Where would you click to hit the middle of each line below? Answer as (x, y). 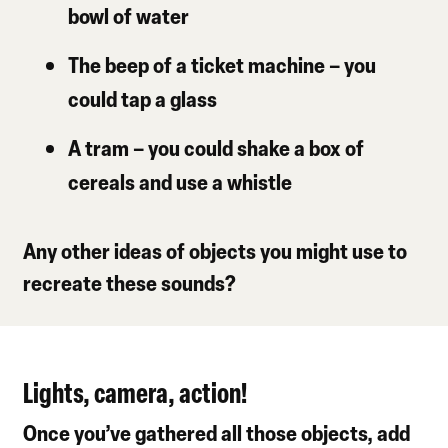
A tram (99, 148)
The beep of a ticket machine (197, 65)
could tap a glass (143, 99)
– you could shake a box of (247, 148)
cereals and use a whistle (180, 182)
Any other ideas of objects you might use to (215, 251)
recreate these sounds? (130, 283)
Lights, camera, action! (135, 392)
